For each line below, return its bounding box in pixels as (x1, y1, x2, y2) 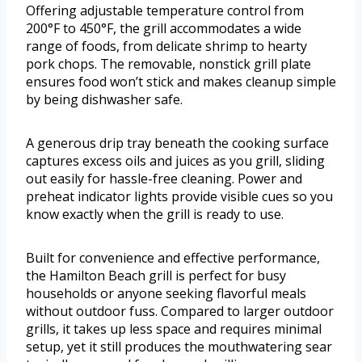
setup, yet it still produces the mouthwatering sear (26, 338, 332, 356)
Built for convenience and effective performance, (26, 249, 320, 267)
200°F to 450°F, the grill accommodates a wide (26, 19, 301, 38)
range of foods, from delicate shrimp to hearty (26, 37, 307, 56)
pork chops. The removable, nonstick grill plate (26, 55, 311, 74)
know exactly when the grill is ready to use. (26, 205, 284, 224)
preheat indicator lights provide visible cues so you (26, 187, 333, 206)
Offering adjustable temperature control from (26, 2, 304, 20)
